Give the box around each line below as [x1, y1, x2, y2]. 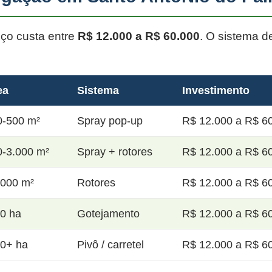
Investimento [182, 84, 250, 97]
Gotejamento [77, 208, 140, 220]
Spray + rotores [77, 146, 152, 158]
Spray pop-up [77, 115, 143, 127]
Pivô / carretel [77, 239, 144, 251]
